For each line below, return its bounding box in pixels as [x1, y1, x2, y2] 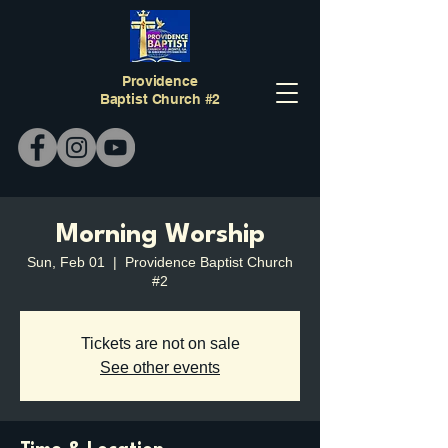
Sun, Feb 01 [27, 254, 105, 270]
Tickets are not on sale [80, 335, 240, 352]
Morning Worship [55, 222, 265, 248]
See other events [100, 359, 220, 376]
